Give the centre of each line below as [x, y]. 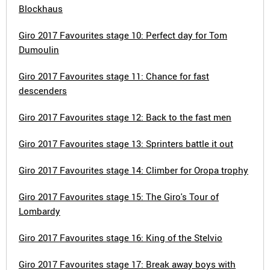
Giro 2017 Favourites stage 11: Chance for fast [114, 76]
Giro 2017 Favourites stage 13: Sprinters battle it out [126, 143]
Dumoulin [39, 49]
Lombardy [39, 211]
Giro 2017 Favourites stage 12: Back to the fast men [125, 117]
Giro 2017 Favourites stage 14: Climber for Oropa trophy [133, 170]
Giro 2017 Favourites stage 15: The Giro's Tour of [119, 196]
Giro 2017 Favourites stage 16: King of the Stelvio [121, 237]
